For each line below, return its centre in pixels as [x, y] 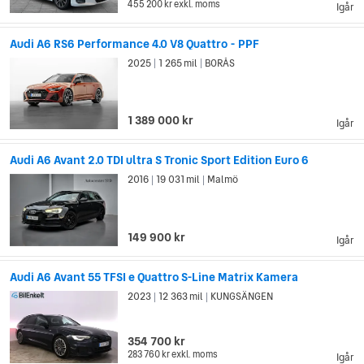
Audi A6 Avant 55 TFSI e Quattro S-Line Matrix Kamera [154, 277]
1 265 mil [178, 63]
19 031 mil [178, 180]
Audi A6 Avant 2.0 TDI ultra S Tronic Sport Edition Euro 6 [159, 160]
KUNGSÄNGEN [241, 297]
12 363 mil [181, 297]
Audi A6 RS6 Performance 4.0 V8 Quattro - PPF [134, 43]
